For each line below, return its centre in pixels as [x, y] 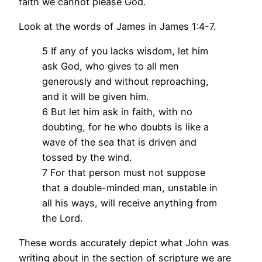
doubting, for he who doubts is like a [125, 127]
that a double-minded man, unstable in [130, 188]
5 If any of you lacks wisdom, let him [125, 51]
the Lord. [62, 218]
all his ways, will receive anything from [130, 203]
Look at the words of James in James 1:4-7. [117, 26]
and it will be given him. [95, 97]
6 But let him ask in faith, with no [117, 112]
